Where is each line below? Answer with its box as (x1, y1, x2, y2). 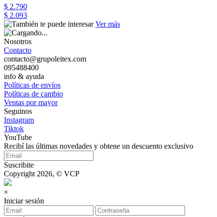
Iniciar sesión (4, 196, 44, 205)
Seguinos (4, 107, 32, 115)
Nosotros (4, 37, 31, 46)
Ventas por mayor (4, 98, 58, 107)
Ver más (95, 19, 120, 28)
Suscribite (4, 160, 34, 169)
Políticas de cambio (4, 89, 63, 98)
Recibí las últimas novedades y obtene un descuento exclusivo (4, 141, 193, 150)
